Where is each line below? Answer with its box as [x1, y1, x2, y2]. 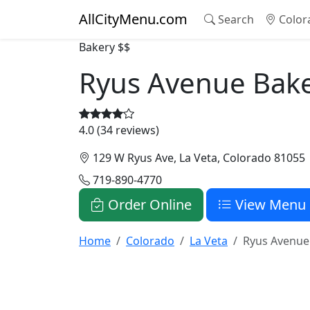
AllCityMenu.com [79, 10, 188, 28]
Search [215, 12, 254, 27]
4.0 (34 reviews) [79, 122, 159, 138]
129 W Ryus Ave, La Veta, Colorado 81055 [90, 150, 305, 165]
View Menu [232, 195, 306, 214]
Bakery [79, 39, 115, 55]
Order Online [104, 195, 192, 214]
